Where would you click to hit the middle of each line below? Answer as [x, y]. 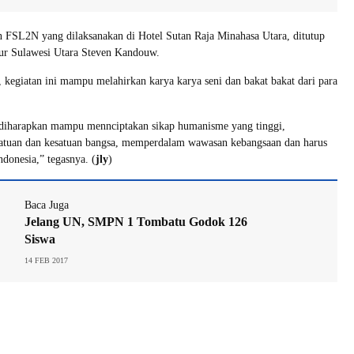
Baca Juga [47, 205]
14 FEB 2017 [46, 260]
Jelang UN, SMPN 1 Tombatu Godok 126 [136, 222]
